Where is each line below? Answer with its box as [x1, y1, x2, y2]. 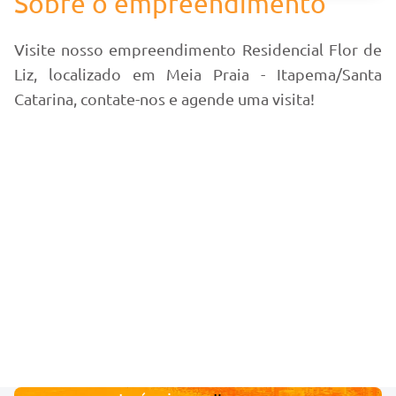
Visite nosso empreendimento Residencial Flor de [14, 40, 382, 58]
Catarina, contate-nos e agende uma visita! [14, 89, 315, 108]
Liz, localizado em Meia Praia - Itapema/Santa [14, 65, 382, 83]
